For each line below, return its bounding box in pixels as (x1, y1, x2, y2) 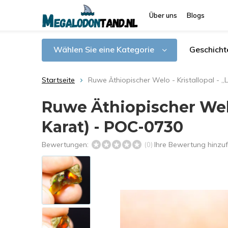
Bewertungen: (42, 140, 91, 149)
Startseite (42, 75, 75, 84)
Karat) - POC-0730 (42, 118, 183, 136)
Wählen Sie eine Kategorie (53, 44, 154, 54)
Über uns (149, 11, 177, 19)
